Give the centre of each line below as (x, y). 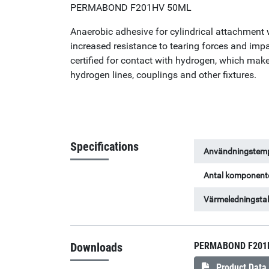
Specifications (104, 147)
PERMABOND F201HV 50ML (131, 7)
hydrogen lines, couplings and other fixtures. (163, 74)
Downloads (96, 247)
